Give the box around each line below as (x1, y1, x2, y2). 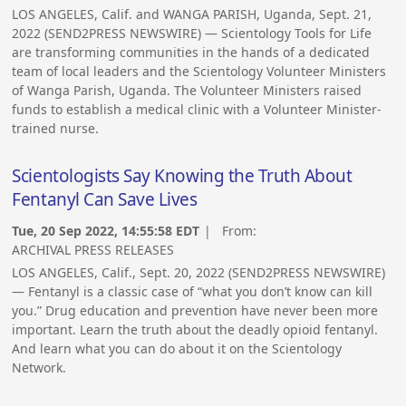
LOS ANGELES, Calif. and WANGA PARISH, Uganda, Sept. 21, (12, 5, 372, 24)
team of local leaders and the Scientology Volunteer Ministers (12, 63, 387, 81)
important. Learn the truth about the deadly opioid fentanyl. (12, 321, 379, 339)
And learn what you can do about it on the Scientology (12, 340, 343, 358)
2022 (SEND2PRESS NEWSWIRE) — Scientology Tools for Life (12, 24, 372, 43)
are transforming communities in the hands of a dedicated (12, 43, 371, 62)
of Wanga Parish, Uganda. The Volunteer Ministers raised (12, 82, 362, 100)
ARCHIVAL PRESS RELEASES (12, 241, 175, 259)
